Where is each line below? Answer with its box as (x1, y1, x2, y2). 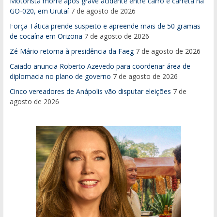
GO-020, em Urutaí (9, 6, 69, 15)
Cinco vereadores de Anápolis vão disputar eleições (9, 86, 171, 96)
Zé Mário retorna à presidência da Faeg (9, 46, 134, 56)
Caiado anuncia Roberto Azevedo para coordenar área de (9, 61, 190, 71)
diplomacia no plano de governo (9, 71, 111, 81)
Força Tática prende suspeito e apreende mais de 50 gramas (9, 21, 201, 31)
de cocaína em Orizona (9, 31, 82, 41)
